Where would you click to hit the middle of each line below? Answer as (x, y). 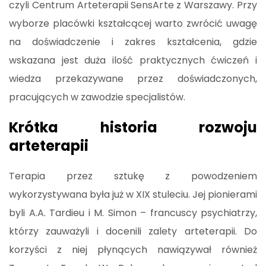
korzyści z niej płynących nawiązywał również (133, 249)
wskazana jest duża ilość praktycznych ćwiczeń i (133, 60)
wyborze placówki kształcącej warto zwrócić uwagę (133, 23)
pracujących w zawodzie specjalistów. (97, 97)
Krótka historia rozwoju (133, 127)
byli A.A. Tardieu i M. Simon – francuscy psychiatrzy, (133, 213)
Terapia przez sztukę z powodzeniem (133, 176)
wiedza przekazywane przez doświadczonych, (133, 79)
